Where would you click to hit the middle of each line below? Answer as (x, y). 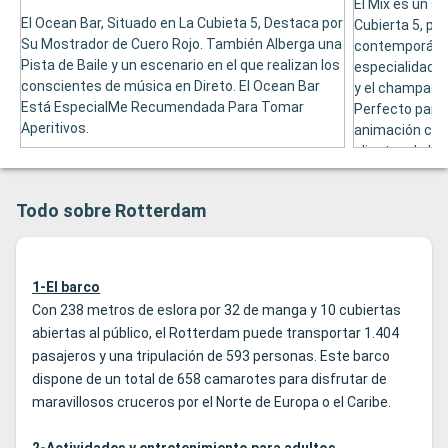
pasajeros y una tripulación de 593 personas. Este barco (211, 356)
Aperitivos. (55, 128)
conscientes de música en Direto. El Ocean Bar (170, 86)
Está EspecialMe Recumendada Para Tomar (162, 107)
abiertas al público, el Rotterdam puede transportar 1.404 (215, 333)
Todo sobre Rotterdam (111, 211)
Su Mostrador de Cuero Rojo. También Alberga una (181, 44)
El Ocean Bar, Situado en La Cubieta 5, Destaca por (182, 23)
